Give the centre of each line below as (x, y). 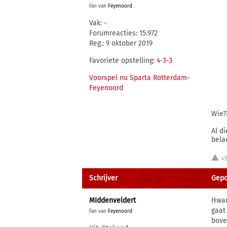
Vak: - (98, 23)
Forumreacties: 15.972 (123, 33)
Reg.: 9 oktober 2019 (121, 43)
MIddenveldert (112, 200)
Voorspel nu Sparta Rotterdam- (140, 78)
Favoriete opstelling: (123, 61)
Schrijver (103, 178)
